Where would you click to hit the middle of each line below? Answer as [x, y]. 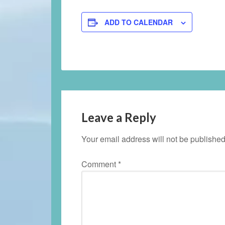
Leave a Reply [119, 117]
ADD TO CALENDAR [139, 22]
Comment [100, 164]
